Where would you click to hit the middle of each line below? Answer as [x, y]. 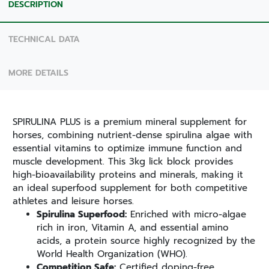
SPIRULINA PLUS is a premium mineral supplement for [130, 122]
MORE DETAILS [38, 73]
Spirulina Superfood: [82, 214]
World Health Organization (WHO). [112, 254]
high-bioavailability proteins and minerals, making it [128, 174]
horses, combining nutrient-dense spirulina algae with [132, 135]
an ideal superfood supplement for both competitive [130, 188]
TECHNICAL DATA [44, 39]
